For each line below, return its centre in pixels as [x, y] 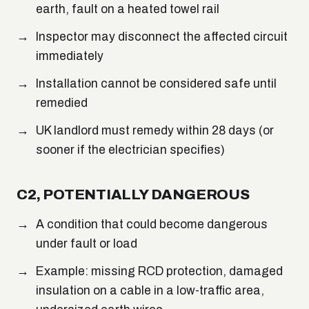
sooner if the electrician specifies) [130, 150]
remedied [62, 103]
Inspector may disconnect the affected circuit [162, 37]
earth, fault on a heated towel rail [128, 10]
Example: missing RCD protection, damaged [159, 272]
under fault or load [87, 244]
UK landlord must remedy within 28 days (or [155, 131]
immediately [70, 57]
